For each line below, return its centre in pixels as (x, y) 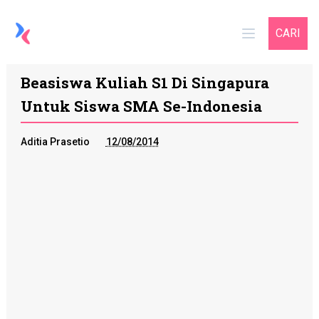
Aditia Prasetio (55, 142)
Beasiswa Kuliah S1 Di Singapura (145, 83)
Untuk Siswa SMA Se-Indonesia (141, 106)
